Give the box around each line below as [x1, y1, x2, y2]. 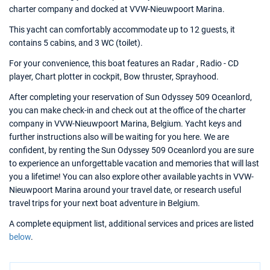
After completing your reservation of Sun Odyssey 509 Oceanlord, [9, 92, 252, 102]
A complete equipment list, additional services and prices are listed [9, 219, 254, 228]
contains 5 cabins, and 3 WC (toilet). [9, 38, 143, 48]
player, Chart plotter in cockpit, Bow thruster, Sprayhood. [9, 72, 219, 81]
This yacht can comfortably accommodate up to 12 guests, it [9, 25, 235, 34]
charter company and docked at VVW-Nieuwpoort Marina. [9, 4, 225, 14]
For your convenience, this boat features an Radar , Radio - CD [9, 58, 239, 68]
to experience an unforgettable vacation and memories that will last [9, 159, 259, 168]
